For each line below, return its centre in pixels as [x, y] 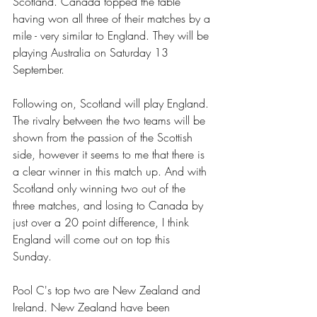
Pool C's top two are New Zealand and [108, 290]
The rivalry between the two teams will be [111, 121]
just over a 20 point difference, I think [103, 223]
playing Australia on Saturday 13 [92, 53]
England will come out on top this [93, 240]
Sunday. [34, 257]
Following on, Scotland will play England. [113, 104]
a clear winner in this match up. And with [111, 172]
